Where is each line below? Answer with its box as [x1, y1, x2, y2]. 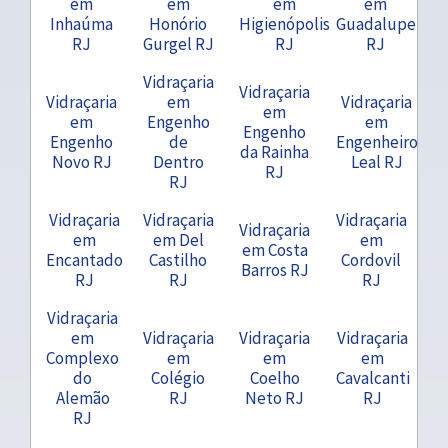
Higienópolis [239, 12, 330, 35]
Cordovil [341, 248, 401, 271]
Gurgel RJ [142, 32, 214, 55]
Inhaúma [50, 12, 113, 35]
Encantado [46, 248, 123, 271]
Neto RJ [245, 386, 304, 409]
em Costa [241, 238, 308, 261]
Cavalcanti [335, 366, 410, 389]
